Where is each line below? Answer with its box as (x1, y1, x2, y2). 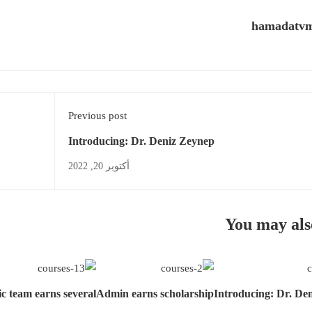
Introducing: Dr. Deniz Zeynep (68, 135, 214, 147)
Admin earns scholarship (95, 288, 214, 300)
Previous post (68, 110, 127, 121)
